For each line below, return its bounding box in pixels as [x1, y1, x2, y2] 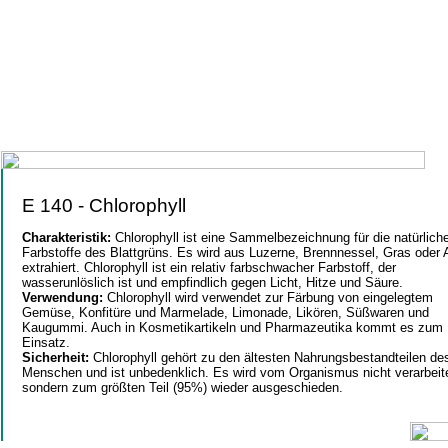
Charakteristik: [22, 230, 115, 246]
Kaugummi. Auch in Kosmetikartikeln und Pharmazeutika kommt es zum [22, 320, 443, 336]
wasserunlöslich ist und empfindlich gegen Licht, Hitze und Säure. [22, 275, 403, 291]
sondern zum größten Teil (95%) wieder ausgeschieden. [22, 380, 343, 396]
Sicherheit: [22, 350, 93, 366]
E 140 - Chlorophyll [22, 195, 186, 216]
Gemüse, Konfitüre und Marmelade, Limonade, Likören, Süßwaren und [22, 305, 429, 321]
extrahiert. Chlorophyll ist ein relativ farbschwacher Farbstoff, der [22, 260, 396, 276]
